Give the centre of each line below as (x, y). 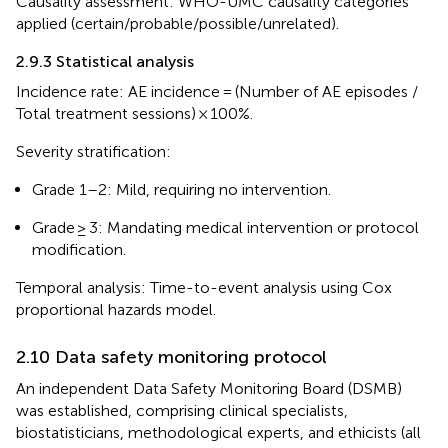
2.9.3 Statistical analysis (105, 61)
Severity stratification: (93, 151)
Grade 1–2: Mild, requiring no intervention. (181, 189)
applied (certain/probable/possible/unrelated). (177, 23)
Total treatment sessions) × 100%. (134, 113)
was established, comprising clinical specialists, (182, 410)
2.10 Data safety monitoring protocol (171, 356)
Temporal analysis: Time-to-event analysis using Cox (204, 287)
